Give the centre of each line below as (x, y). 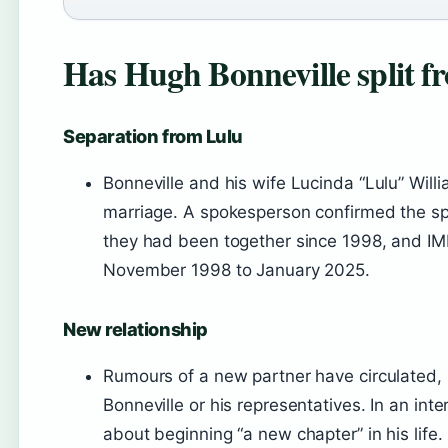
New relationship (135, 329)
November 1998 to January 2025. (236, 270)
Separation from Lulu (153, 136)
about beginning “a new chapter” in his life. (273, 434)
